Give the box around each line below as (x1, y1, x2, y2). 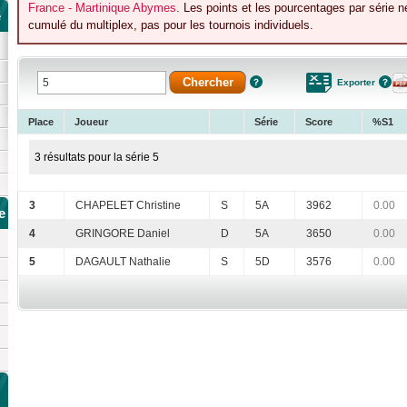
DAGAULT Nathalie (75, 255, 171, 269)
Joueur (74, 116, 108, 128)
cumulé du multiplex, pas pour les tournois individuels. (28, 18, 313, 33)
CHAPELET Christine (75, 199, 181, 213)
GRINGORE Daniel (75, 227, 170, 241)
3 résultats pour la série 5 (35, 151, 159, 164)
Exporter (337, 77, 375, 88)
